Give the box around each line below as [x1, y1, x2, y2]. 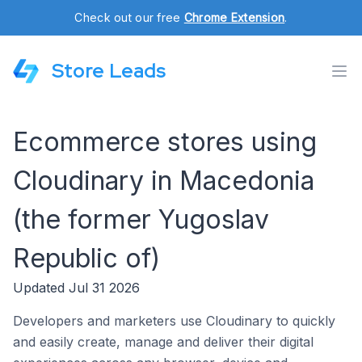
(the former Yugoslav [13, 204, 269, 235]
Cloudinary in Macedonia [13, 165, 314, 196]
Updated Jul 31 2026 [13, 280, 140, 296]
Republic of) [13, 242, 160, 274]
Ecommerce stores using [13, 126, 317, 158]
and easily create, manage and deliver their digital [13, 334, 314, 350]
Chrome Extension [183, 11, 285, 24]
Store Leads [52, 58, 166, 83]
